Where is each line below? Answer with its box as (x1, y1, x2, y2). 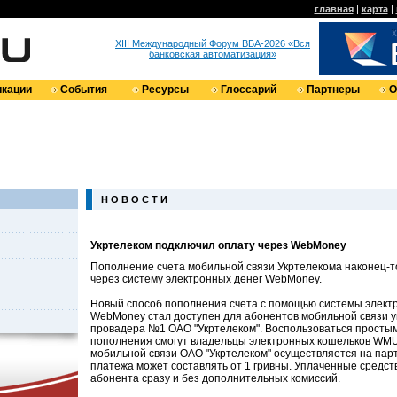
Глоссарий (220, 83, 276, 96)
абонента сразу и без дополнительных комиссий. (90, 372, 340, 385)
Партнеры (306, 83, 360, 96)
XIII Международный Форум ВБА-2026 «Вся (115, 38, 310, 49)
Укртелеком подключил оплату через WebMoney (90, 239, 346, 252)
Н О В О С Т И (101, 194, 167, 205)
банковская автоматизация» (149, 49, 276, 59)
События (60, 83, 107, 96)
